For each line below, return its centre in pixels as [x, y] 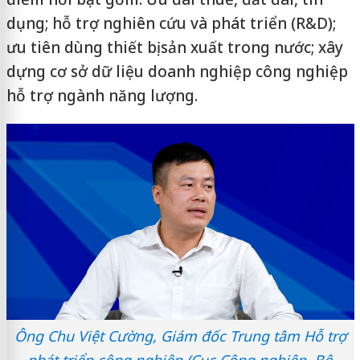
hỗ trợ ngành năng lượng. [102, 96]
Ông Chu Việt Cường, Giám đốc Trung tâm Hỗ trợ [180, 335]
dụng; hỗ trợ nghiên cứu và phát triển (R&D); [171, 23]
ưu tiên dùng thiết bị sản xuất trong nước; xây [174, 47]
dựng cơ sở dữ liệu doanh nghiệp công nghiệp [177, 72]
